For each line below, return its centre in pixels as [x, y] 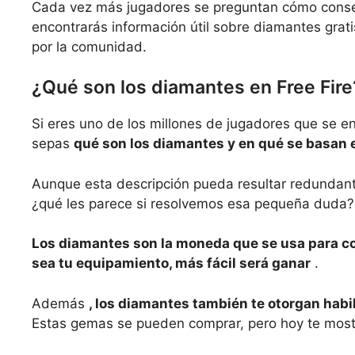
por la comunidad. [89, 46]
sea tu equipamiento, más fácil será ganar [171, 263]
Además [60, 303]
